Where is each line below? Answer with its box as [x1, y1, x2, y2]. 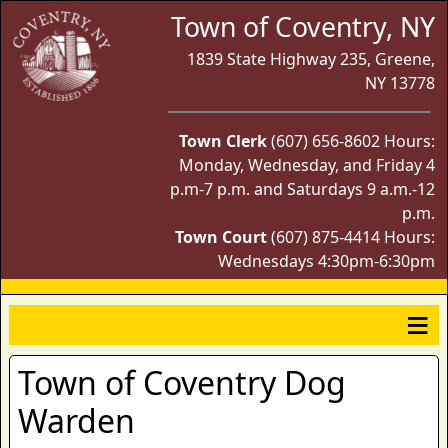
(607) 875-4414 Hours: [267, 226, 435, 248]
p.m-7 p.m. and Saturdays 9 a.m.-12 [170, 178, 435, 200]
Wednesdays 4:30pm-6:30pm [218, 250, 435, 272]
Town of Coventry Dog [18, 361, 346, 404]
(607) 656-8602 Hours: [271, 130, 435, 152]
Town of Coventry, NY [171, 9, 435, 45]
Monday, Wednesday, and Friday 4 [179, 154, 435, 176]
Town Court [175, 226, 267, 248]
